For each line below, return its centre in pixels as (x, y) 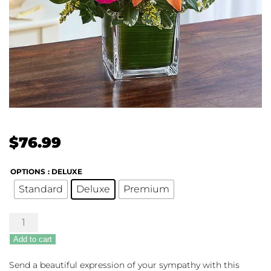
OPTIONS (28, 171)
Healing (25, 219)
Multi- (21, 260)
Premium (146, 189)
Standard (41, 189)
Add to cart (33, 239)
